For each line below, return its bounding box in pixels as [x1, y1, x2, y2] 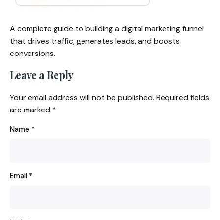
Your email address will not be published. [10, 92, 154, 103]
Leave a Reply [10, 68, 74, 82]
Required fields [156, 92, 209, 103]
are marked [10, 105, 52, 115]
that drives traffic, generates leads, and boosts [10, 36, 180, 47]
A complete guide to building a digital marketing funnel [10, 24, 204, 34]
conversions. [10, 48, 55, 59]
